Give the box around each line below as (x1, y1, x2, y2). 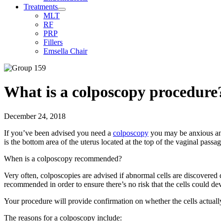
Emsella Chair (43, 47, 87, 55)
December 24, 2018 (4, 111, 66, 120)
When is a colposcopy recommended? (4, 154, 122, 163)
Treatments (24, 2, 58, 11)
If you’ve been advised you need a (4, 128, 113, 137)
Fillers (43, 38, 63, 46)
